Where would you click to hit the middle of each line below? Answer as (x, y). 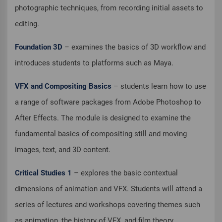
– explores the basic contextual (125, 173)
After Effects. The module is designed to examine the (103, 118)
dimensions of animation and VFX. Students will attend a (109, 189)
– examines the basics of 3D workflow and (134, 47)
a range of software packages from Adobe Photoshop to (108, 102)
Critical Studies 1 (43, 173)
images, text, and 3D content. (63, 150)
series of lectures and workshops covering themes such (108, 205)
